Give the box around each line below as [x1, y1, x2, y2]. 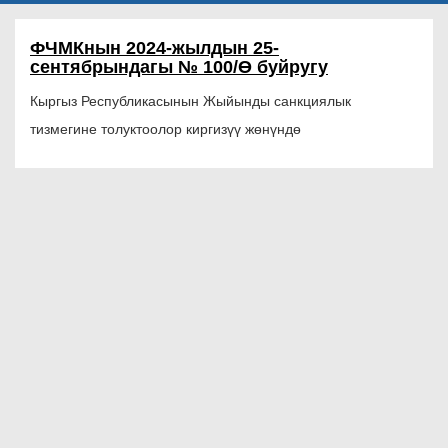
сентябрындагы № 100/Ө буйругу [30, 57, 328, 77]
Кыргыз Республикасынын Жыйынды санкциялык [30, 93, 351, 109]
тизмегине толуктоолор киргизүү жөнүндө [30, 121, 301, 137]
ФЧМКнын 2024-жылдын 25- [30, 38, 279, 58]
